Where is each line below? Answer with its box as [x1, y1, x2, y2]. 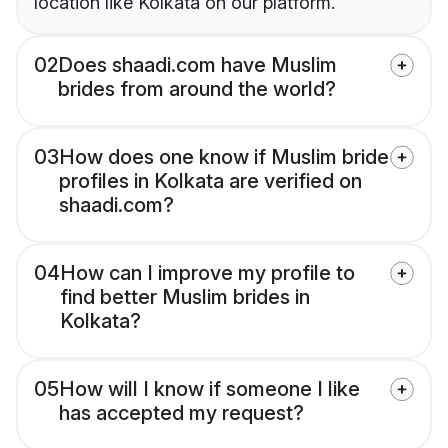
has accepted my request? [59, 401, 304, 426]
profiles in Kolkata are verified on [59, 169, 362, 194]
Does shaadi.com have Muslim [58, 53, 337, 78]
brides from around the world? [58, 77, 336, 102]
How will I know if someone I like [59, 377, 360, 402]
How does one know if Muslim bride [59, 145, 389, 170]
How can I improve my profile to [60, 261, 355, 286]
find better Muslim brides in [60, 285, 310, 310]
